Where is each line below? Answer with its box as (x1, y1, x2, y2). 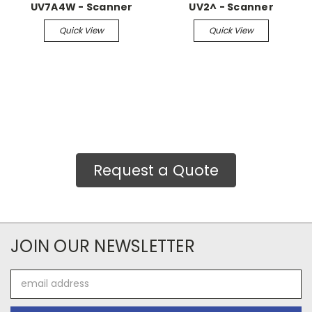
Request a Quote (93, 159, 219, 180)
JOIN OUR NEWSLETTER (10, 234, 195, 258)
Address (10, 283, 49, 298)
